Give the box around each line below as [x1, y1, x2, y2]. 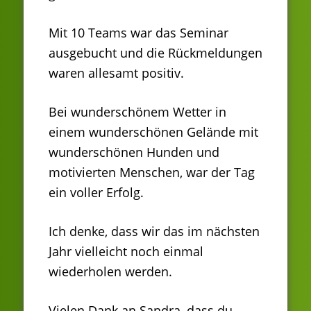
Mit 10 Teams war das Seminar [49, 24, 228, 41]
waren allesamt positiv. [49, 64, 184, 81]
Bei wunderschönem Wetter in [49, 103, 226, 120]
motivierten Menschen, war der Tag [49, 163, 255, 180]
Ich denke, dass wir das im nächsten [49, 222, 260, 239]
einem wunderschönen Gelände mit [49, 123, 258, 140]
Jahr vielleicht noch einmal [49, 242, 203, 260]
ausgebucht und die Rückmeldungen [49, 44, 262, 61]
